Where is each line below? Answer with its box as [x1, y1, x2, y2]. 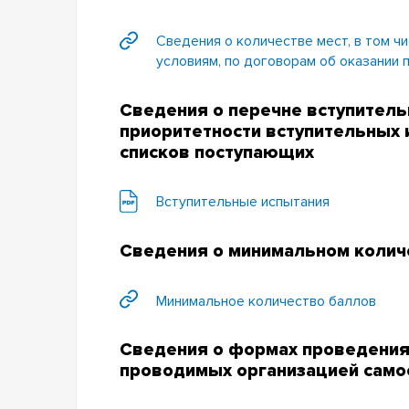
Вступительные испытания [155, 193, 330, 212]
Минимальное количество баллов [155, 291, 376, 310]
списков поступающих [120, 141, 315, 163]
